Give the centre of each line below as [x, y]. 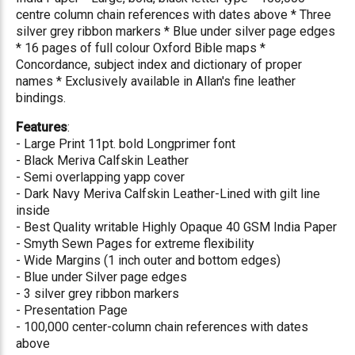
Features [42, 127]
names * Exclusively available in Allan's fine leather [156, 81]
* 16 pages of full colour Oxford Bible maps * [141, 48]
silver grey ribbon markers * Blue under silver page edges [176, 31]
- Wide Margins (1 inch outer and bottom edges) [148, 260]
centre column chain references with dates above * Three [174, 15]
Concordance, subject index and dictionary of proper [159, 65]
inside [33, 210]
